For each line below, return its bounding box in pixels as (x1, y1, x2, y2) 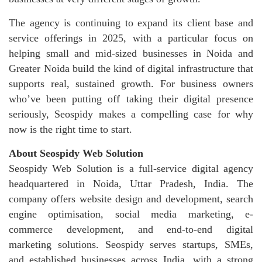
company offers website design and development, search (9, 193, 253, 205)
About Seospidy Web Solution (9, 147, 143, 160)
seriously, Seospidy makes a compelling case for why (9, 108, 253, 120)
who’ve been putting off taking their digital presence (9, 93, 253, 105)
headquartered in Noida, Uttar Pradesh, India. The (9, 178, 253, 190)
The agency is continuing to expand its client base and (9, 17, 253, 29)
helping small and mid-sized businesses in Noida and (9, 47, 253, 60)
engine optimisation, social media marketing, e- (9, 208, 253, 220)
